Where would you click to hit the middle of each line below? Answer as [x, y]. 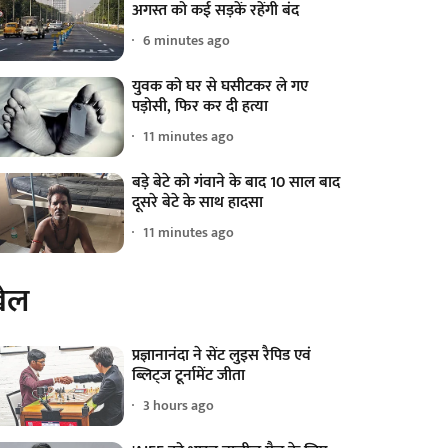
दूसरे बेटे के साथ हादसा [198, 202]
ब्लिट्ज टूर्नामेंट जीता [189, 375]
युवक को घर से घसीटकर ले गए [220, 86]
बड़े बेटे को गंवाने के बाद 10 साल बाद [236, 182]
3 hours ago [179, 406]
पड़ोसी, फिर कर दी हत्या [200, 106]
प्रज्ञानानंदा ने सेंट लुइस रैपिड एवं [222, 355]
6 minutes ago [187, 40]
